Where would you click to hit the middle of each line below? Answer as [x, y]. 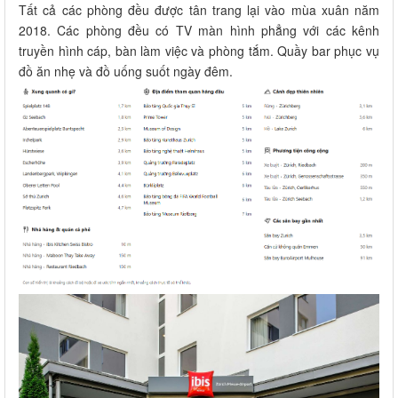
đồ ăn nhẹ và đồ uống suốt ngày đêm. [126, 71]
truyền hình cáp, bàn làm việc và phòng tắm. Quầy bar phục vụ [199, 50]
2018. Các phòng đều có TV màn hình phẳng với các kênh [199, 30]
